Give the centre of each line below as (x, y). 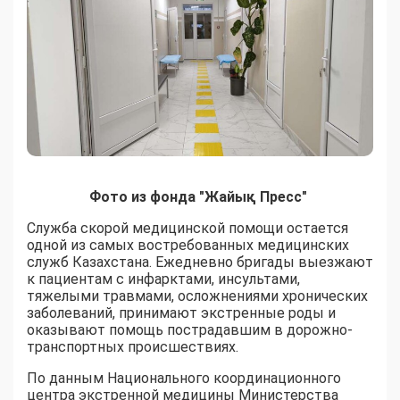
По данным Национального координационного (184, 378)
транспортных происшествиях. (133, 346)
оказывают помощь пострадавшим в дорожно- (190, 329)
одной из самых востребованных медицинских (188, 245)
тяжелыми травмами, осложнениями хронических (197, 296)
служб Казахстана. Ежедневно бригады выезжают (200, 262)
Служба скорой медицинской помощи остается (187, 228)
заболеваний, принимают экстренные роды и (181, 312)
